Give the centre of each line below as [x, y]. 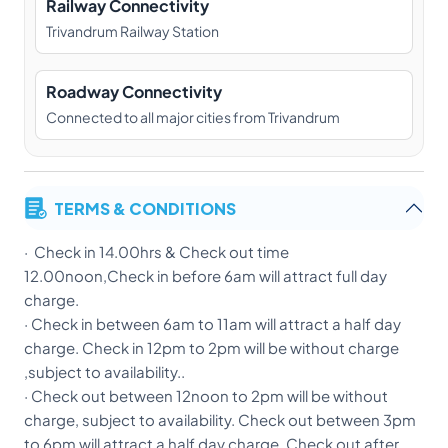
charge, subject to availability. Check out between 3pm [220, 420]
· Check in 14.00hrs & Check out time [156, 252]
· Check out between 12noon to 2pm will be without [206, 396]
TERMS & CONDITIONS [145, 208]
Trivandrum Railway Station [132, 31]
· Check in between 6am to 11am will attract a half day [212, 324]
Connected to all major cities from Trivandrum [193, 117]
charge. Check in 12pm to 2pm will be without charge [211, 348]
